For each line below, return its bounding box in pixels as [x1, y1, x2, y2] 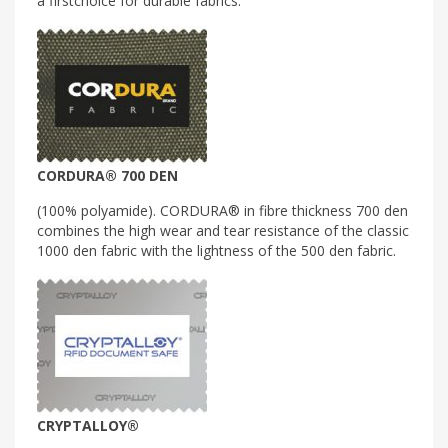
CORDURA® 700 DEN [37, 165, 178, 185]
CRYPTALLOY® [37, 415, 139, 435]
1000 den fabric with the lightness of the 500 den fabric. [37, 240, 396, 260]
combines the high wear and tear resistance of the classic [37, 220, 409, 240]
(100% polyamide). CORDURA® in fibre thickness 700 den [37, 200, 408, 220]
